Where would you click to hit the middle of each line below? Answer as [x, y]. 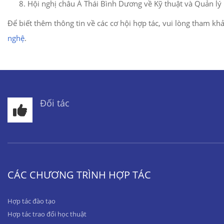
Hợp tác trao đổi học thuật [47, 214]
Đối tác [55, 103]
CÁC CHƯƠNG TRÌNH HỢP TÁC [79, 175]
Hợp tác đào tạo [31, 201]
